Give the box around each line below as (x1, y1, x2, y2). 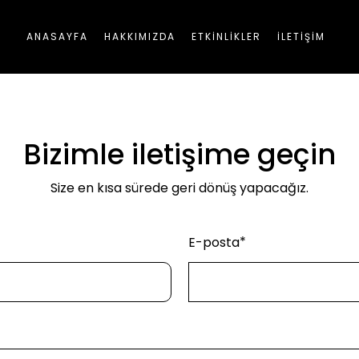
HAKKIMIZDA (103, 30, 175, 43)
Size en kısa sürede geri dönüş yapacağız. (50, 179, 309, 197)
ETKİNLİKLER (191, 30, 261, 43)
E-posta (188, 233, 240, 252)
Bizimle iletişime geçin (23, 135, 336, 174)
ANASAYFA (26, 30, 88, 43)
